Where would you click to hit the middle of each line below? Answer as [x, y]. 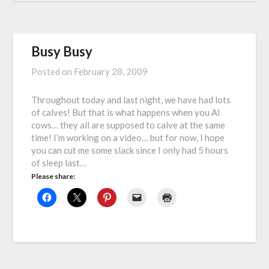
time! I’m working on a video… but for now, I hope [128, 138]
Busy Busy [62, 52]
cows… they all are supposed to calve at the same [128, 125]
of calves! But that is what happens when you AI [126, 113]
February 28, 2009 [111, 72]
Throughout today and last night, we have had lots [131, 100]
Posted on [53, 72]
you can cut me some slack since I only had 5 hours [130, 150]
